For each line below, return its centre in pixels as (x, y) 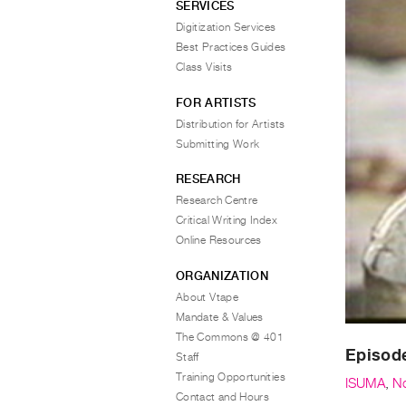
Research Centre (217, 200)
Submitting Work (218, 144)
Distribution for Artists (231, 124)
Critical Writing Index (227, 220)
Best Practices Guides (231, 47)
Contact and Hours (223, 396)
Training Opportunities (231, 377)
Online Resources (219, 240)
